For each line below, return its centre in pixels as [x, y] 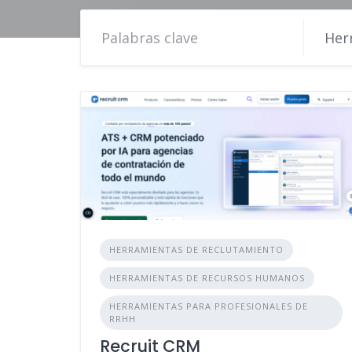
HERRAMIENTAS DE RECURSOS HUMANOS [207, 277]
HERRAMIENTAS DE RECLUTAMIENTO [196, 249]
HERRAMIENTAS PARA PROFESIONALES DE [209, 306]
